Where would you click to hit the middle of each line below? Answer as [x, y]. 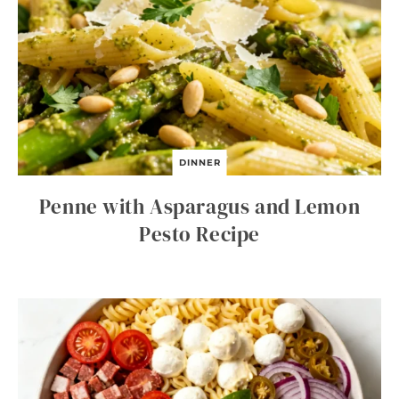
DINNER [199, 163]
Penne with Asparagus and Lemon [199, 207]
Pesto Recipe [199, 235]
